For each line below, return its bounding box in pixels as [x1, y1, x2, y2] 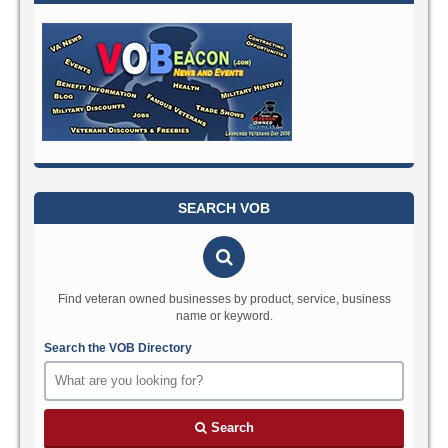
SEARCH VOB [178, 199, 270, 216]
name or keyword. [175, 308, 273, 323]
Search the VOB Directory [44, 340, 192, 355]
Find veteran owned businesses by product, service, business [57, 291, 391, 306]
